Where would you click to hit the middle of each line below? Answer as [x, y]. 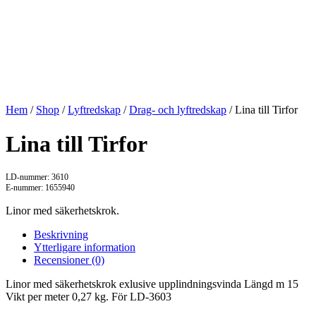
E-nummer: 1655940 [40, 188]
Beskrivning [61, 235]
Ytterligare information [85, 248]
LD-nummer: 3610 [37, 177]
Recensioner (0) [69, 260]
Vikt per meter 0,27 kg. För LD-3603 [89, 297]
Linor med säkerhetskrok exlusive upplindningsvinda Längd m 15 [152, 284]
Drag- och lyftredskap [178, 109]
